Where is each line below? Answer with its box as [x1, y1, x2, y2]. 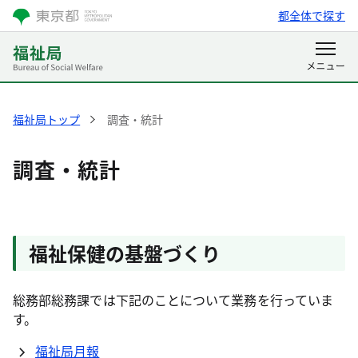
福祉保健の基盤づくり [29, 239, 221, 267]
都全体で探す [277, 7, 345, 23]
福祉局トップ [13, 111, 81, 127]
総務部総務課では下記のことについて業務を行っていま [13, 290, 333, 309]
